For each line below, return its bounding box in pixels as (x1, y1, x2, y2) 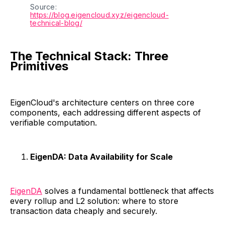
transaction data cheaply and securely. (10, 206, 157, 216)
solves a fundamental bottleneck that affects (42, 186, 214, 196)
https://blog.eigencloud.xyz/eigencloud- (30, 11, 169, 20)
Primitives (10, 59, 68, 74)
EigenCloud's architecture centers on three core (10, 97, 194, 108)
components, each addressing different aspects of (10, 107, 201, 118)
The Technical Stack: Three (10, 49, 168, 64)
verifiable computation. (10, 118, 97, 128)
